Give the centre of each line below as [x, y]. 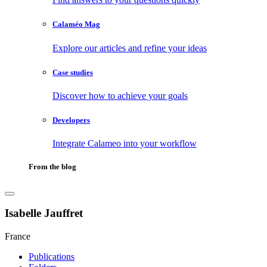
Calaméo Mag [76, 24]
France [18, 236]
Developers [71, 120]
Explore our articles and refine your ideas [130, 48]
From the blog [52, 167]
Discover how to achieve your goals [120, 95]
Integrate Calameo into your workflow [125, 144]
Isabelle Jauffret [44, 213]
